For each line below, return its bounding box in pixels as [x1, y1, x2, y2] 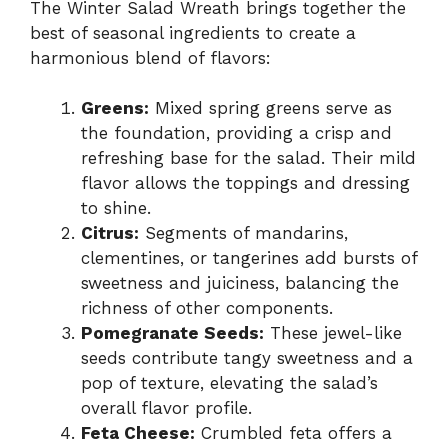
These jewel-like [264, 323, 402, 344]
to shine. [81, 198, 151, 219]
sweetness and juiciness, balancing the [81, 273, 399, 294]
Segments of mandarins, [139, 223, 348, 244]
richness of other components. [81, 298, 333, 319]
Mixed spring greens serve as [149, 98, 392, 119]
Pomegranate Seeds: [81, 323, 264, 344]
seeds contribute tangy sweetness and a [81, 348, 413, 369]
